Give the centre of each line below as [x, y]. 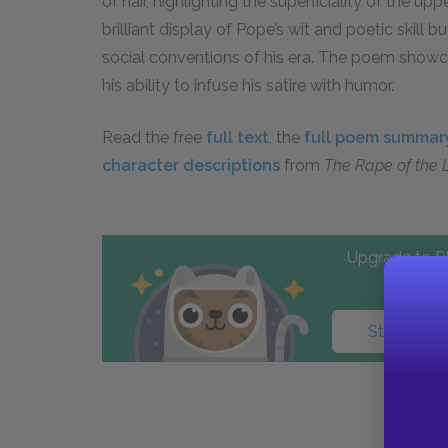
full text [237, 137]
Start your [406, 331]
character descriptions [191, 165]
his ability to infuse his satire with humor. [248, 85]
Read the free [154, 137]
